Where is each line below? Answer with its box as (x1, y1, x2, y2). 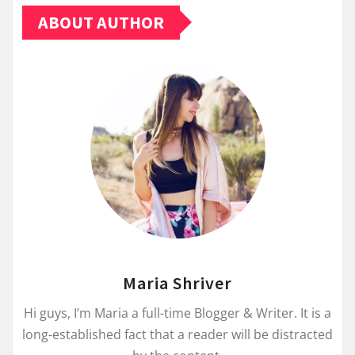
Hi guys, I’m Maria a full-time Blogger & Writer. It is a (24, 303, 331, 322)
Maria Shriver (123, 271, 232, 294)
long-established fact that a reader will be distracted (22, 325, 333, 343)
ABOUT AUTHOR (38, 10, 164, 33)
